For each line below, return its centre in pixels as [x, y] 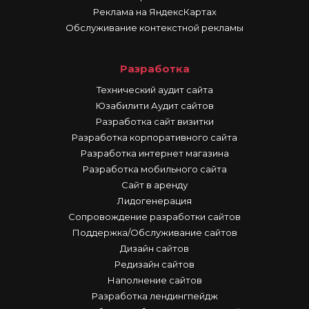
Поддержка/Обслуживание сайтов [154, 233]
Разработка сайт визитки [154, 122]
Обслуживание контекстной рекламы [154, 28]
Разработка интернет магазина [154, 153]
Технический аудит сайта [154, 90]
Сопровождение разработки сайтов [154, 217]
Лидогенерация [154, 201]
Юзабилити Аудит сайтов [154, 106]
